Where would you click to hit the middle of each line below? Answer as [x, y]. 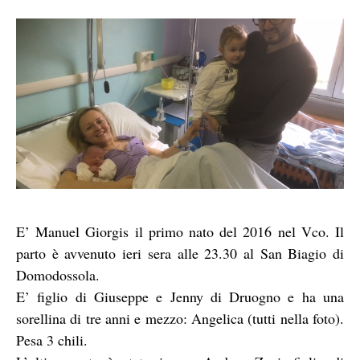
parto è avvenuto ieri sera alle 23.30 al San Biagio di [180, 253]
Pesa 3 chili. [52, 340]
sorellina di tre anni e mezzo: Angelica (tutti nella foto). [180, 318]
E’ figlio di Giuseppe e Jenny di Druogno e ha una [180, 296]
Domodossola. [58, 274]
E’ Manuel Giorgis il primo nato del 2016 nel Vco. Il [180, 231]
